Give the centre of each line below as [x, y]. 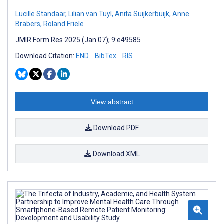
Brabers [28, 24]
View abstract [112, 102]
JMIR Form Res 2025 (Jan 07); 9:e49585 [78, 40]
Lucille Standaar [40, 14]
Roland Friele [63, 24]
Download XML [115, 154]
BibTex [106, 56]
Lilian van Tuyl [89, 14]
